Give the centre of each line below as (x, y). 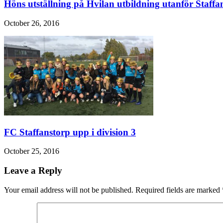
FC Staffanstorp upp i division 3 (70, 132)
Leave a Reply (33, 171)
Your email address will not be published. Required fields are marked (113, 190)
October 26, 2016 (32, 23)
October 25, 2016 (32, 151)
